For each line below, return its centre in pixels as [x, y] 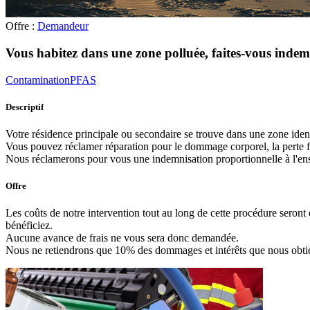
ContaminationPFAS [51, 80]
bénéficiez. [29, 226]
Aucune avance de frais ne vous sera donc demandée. [122, 238]
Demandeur [63, 26]
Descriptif [25, 107]
